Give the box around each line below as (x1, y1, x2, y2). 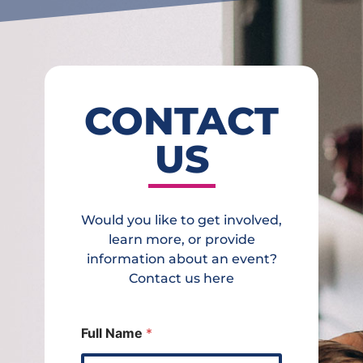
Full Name (81, 324, 146, 341)
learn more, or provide (108, 232, 255, 248)
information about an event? (86, 251, 277, 267)
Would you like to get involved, (81, 212, 282, 228)
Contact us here (129, 271, 234, 287)
